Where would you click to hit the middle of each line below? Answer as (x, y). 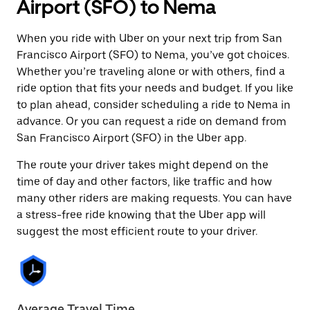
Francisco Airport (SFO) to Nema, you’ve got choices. (153, 55)
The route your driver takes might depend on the (143, 165)
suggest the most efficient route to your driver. (137, 231)
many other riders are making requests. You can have (154, 198)
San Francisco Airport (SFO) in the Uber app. (131, 138)
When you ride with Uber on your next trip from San (149, 38)
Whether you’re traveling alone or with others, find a (151, 72)
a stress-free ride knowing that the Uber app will (141, 215)
